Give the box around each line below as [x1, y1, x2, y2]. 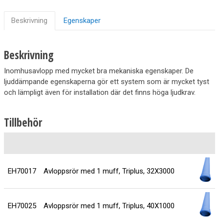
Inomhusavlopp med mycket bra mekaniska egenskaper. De [4, 66, 194, 75]
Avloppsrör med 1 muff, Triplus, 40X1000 [43, 201, 175, 211]
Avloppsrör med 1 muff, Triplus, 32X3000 [43, 167, 175, 176]
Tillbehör [4, 114, 42, 130]
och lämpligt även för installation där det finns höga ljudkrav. [4, 88, 197, 97]
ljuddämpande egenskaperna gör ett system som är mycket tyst [4, 77, 209, 86]
